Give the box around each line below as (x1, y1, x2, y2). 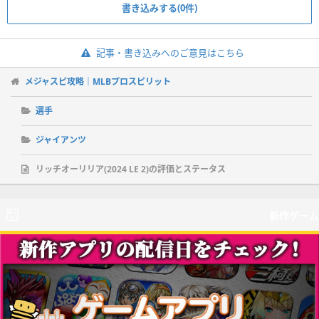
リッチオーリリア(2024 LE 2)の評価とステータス (36, 162, 226, 175)
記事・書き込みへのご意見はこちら (95, 46, 244, 59)
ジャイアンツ (36, 133, 86, 146)
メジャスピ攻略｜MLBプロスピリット (25, 75, 171, 88)
